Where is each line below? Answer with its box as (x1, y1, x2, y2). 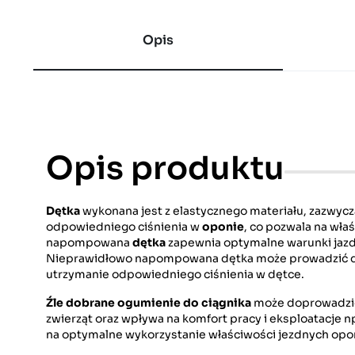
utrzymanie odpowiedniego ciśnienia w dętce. (46, 267, 304, 282)
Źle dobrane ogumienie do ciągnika (46, 296, 251, 311)
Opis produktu (46, 148, 284, 189)
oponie (202, 219, 244, 235)
